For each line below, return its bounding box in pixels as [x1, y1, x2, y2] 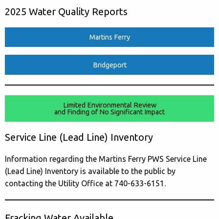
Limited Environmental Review [63, 101, 156, 109]
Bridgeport [92, 61, 127, 69]
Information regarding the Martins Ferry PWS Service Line [5, 154, 207, 164]
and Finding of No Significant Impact [54, 108, 165, 116]
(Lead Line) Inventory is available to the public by [5, 167, 175, 176]
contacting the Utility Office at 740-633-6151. [5, 179, 166, 188]
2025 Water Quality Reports [5, 5, 128, 17]
